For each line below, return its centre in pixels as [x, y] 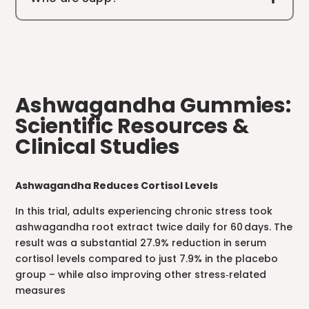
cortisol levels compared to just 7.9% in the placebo [147, 259]
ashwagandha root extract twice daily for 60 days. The [154, 227]
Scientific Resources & [132, 127]
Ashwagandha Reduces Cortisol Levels [117, 186]
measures [41, 291]
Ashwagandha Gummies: [153, 106]
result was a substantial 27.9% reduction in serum [141, 243]
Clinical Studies [98, 147]
